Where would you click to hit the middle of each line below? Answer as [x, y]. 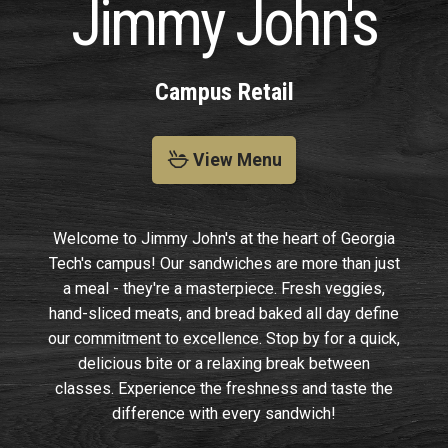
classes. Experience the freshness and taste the [224, 388]
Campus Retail [224, 92]
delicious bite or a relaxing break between [224, 363]
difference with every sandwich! [224, 413]
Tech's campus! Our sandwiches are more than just [224, 263]
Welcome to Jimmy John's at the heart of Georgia [224, 238]
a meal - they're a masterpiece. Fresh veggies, [224, 288]
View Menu [235, 160]
